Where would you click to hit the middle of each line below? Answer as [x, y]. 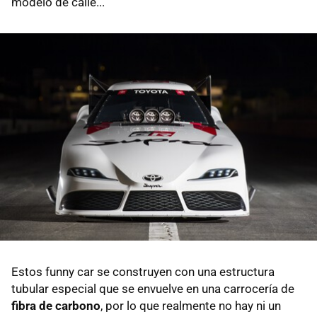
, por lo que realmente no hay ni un [191, 305]
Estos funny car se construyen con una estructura [143, 271]
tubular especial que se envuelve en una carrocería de [153, 288]
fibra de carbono [56, 305]
